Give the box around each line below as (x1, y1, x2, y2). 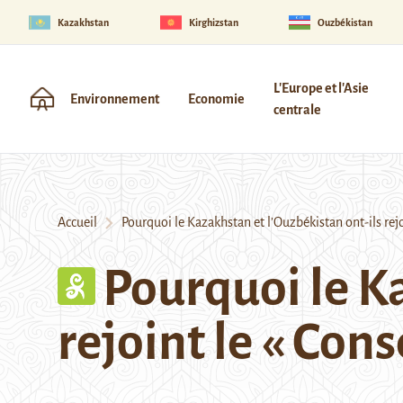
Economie (188, 92, 245, 106)
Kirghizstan (188, 16, 238, 28)
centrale (273, 103, 321, 117)
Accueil (58, 215, 97, 229)
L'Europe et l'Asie (273, 81, 369, 95)
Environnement (70, 92, 159, 106)
